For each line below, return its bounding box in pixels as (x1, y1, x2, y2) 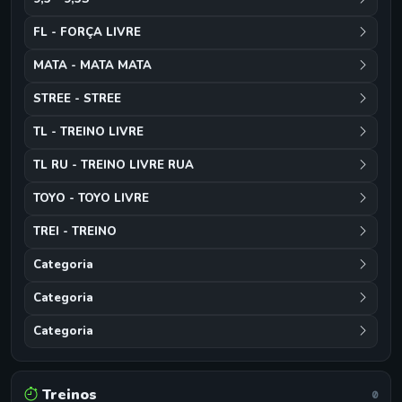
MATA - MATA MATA (33, 57, 152, 74)
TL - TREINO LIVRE (33, 124, 144, 140)
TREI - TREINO (33, 223, 117, 240)
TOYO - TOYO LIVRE (33, 190, 149, 206)
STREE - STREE (33, 91, 121, 107)
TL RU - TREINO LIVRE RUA (33, 157, 194, 173)
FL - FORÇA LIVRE (33, 24, 141, 40)
